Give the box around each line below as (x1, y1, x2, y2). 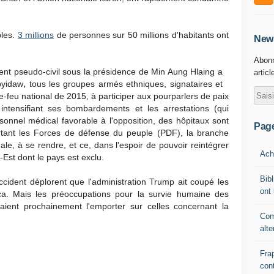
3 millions (17, 30, 54, 40)
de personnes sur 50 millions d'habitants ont (54, 30, 229, 40)
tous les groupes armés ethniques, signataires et (26, 79, 223, 89)
